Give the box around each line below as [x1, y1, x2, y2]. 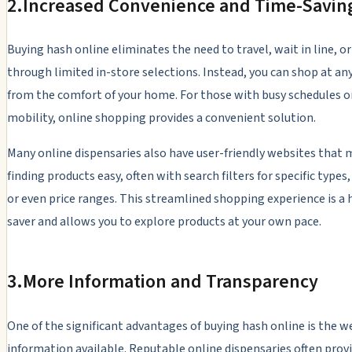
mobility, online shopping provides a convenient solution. [7, 109, 316, 127]
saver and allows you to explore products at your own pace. [7, 213, 321, 231]
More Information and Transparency [23, 268, 318, 296]
